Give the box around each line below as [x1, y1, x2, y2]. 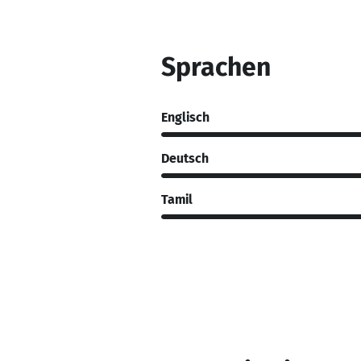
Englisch [161, 109, 210, 125]
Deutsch [161, 150, 209, 166]
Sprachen [161, 52, 271, 82]
